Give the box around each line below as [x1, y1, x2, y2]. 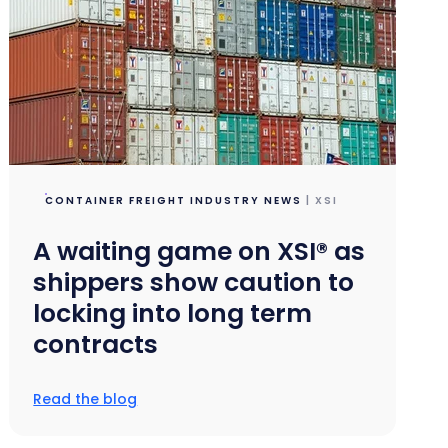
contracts [33, 326, 159, 362]
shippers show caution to [33, 264, 355, 300]
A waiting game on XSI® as [33, 233, 366, 269]
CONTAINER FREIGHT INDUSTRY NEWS [45, 192, 303, 208]
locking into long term [33, 295, 313, 331]
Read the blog [33, 388, 138, 409]
